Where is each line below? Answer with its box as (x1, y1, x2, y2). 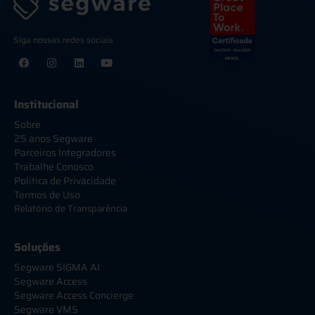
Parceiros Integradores (14, 144, 116, 160)
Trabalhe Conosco (14, 158, 94, 174)
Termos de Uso (14, 186, 80, 202)
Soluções (14, 238, 60, 256)
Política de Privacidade (14, 172, 116, 188)
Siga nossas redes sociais (13, 32, 113, 46)
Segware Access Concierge (14, 287, 134, 303)
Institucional (14, 95, 79, 113)
